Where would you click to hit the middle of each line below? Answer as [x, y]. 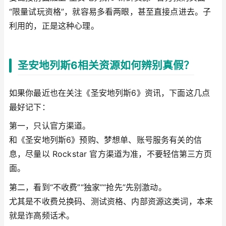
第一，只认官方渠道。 [50, 126]
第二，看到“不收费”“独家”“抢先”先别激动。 [88, 187]
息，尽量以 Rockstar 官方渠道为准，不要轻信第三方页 [110, 154]
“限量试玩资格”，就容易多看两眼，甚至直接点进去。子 [110, 11]
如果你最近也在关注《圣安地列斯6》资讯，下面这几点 [109, 93]
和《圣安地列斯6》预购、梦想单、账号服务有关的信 [105, 140]
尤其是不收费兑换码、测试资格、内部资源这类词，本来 [111, 201]
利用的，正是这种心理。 [54, 25]
